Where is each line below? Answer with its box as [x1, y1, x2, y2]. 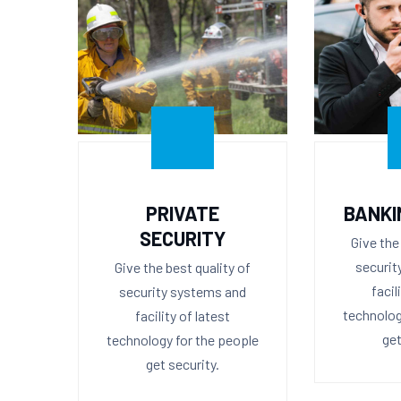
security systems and [118, 282, 246, 300]
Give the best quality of [114, 258, 251, 276]
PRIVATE [145, 200, 219, 225]
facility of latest [134, 306, 230, 324]
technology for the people [106, 330, 259, 348]
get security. [145, 354, 219, 372]
